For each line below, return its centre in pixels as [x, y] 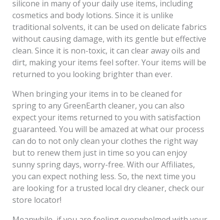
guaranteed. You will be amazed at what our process [108, 129]
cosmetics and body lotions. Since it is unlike [93, 15]
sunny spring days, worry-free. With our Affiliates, [103, 164]
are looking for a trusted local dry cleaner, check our [108, 188]
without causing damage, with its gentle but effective [109, 39]
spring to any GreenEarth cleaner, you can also [98, 105]
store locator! [37, 200]
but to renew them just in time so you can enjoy [99, 152]
